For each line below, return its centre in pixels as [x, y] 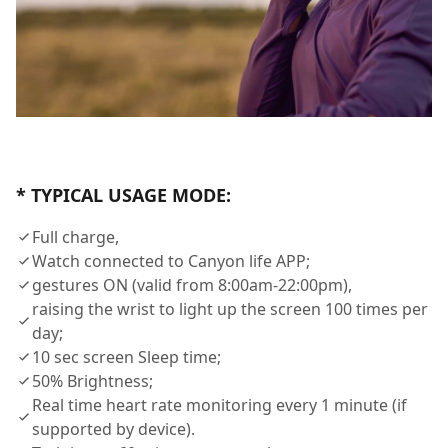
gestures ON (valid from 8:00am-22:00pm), [192, 285]
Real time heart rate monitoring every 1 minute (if [219, 405]
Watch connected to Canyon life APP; [171, 261]
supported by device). [113, 429]
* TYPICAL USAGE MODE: [123, 195]
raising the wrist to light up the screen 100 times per [230, 309]
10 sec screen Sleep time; [126, 357]
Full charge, [75, 237]
